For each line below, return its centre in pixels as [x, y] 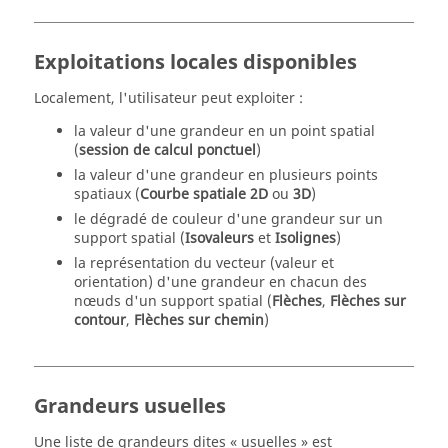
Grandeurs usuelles [130, 406]
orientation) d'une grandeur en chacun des [220, 282]
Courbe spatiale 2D [204, 194]
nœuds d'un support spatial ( [173, 301]
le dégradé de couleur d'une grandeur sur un [228, 219]
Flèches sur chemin [199, 320]
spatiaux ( [107, 194]
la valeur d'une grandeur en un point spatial [224, 131]
